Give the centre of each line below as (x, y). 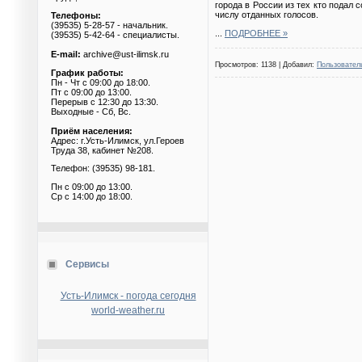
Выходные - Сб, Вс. (91, 111)
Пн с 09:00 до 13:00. (92, 186)
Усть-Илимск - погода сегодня (128, 296)
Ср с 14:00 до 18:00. (92, 196)
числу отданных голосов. (267, 14)
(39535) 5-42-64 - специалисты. (115, 34)
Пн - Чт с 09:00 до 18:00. (101, 82)
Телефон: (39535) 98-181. (103, 168)
